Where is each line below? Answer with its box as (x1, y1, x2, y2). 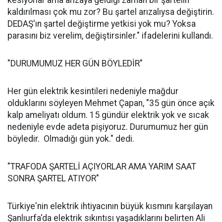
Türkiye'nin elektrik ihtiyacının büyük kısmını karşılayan (7, 201, 213, 211)
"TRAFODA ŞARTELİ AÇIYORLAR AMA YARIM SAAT (7, 162, 196, 171)
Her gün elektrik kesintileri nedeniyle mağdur (7, 86, 178, 96)
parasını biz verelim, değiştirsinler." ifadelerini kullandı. (7, 31, 213, 41)
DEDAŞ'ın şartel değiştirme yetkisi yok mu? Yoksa (7, 19, 196, 29)
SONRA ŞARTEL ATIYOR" (7, 173, 99, 183)
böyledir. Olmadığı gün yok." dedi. (7, 134, 134, 144)
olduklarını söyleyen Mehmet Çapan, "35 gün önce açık (7, 98, 215, 108)
